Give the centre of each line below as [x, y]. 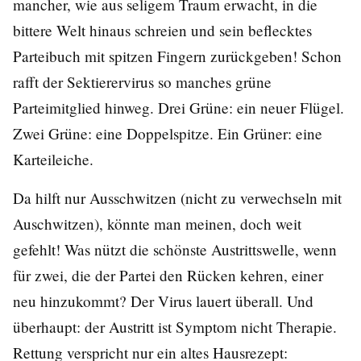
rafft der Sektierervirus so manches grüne [142, 82]
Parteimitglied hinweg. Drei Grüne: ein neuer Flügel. [178, 108]
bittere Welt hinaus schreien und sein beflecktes [162, 31]
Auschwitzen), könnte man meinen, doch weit [157, 224]
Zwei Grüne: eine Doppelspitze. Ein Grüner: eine [168, 134]
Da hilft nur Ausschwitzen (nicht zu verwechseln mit [177, 198]
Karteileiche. [53, 160]
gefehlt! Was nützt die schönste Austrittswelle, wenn [175, 250]
